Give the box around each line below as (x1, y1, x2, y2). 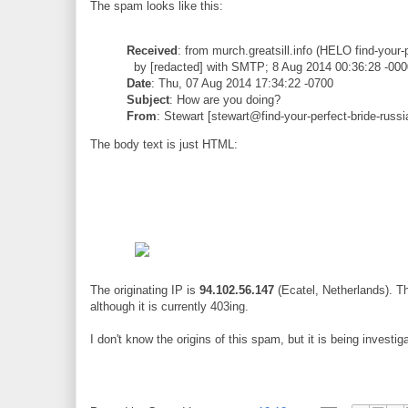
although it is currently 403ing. (90, 300, 249, 314)
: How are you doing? (169, 93, 280, 107)
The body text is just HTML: (90, 138, 238, 152)
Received (127, 44, 178, 58)
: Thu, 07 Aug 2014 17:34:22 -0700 (151, 76, 333, 91)
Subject (127, 93, 169, 107)
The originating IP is (90, 283, 199, 298)
